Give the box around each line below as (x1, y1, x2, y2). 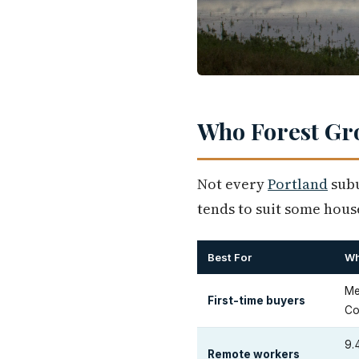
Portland (268, 174, 328, 194)
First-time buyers (208, 294, 305, 307)
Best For (208, 251, 252, 264)
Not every (197, 174, 268, 194)
